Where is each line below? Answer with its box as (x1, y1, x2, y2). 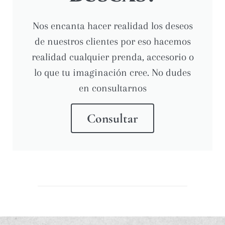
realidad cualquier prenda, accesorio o (31, 51, 194, 63)
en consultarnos (78, 82, 147, 94)
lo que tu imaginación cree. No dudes (34, 67, 191, 79)
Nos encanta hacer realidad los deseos (32, 20, 193, 32)
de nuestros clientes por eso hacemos (34, 36, 191, 48)
